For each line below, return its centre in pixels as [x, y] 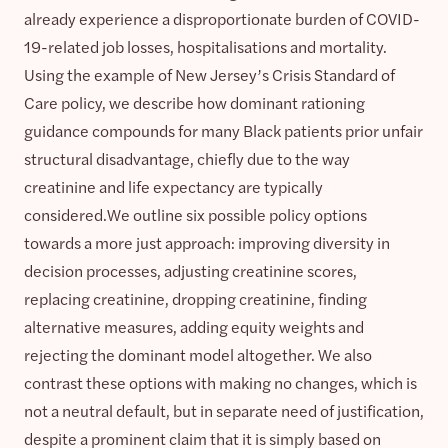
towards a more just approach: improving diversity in [207, 242]
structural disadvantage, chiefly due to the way [187, 158]
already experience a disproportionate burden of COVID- [222, 18]
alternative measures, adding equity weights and [194, 326]
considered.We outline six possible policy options [195, 214]
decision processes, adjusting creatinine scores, [190, 270]
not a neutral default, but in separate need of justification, [224, 410]
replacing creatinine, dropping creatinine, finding [195, 298]
